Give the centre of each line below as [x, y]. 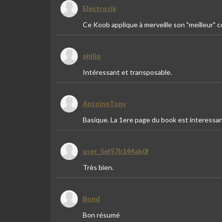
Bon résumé [101, 215]
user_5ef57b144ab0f [116, 151]
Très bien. [98, 167]
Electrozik [100, 8]
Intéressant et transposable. [127, 72]
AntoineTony [104, 103]
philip [92, 56]
